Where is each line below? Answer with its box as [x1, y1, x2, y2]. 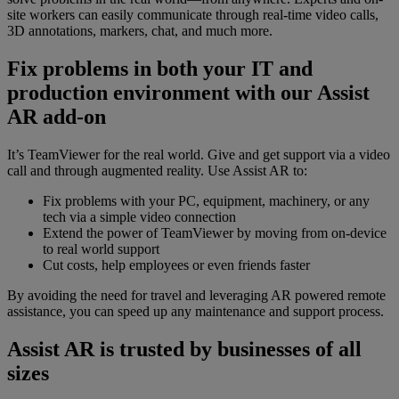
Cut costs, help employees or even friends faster [43, 257, 310, 273]
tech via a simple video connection [43, 209, 236, 225]
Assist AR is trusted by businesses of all [7, 338, 362, 362]
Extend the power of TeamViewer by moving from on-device [43, 225, 387, 241]
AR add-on [7, 105, 106, 129]
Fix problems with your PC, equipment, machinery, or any [43, 193, 370, 209]
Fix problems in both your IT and [7, 57, 313, 81]
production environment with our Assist [7, 81, 370, 105]
